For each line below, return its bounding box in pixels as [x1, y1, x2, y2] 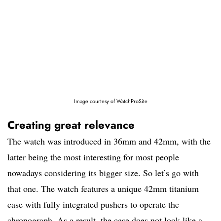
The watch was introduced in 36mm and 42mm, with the [7, 135, 211, 147]
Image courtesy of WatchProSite [74, 97, 147, 106]
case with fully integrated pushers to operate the [7, 198, 179, 211]
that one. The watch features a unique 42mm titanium [7, 183, 199, 195]
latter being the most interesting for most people [7, 151, 179, 163]
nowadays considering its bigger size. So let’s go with [7, 167, 199, 179]
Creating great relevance [7, 117, 135, 133]
